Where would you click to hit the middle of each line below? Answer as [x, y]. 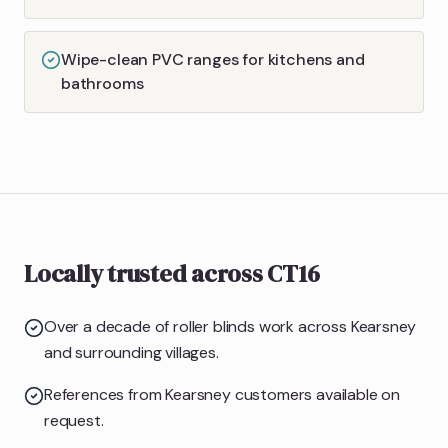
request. [74, 420]
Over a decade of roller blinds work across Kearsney [230, 326]
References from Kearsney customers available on [222, 394]
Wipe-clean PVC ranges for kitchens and [213, 59]
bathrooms [102, 83]
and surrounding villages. [131, 352]
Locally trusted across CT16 [172, 273]
